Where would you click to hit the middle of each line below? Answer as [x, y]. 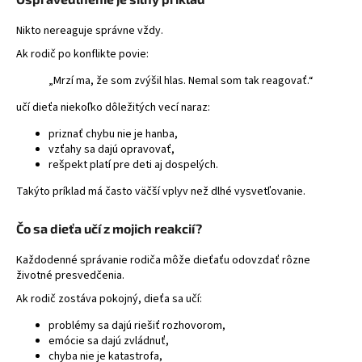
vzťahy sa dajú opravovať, [112, 149]
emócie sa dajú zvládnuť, [109, 341]
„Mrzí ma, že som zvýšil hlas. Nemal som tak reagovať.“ [181, 80]
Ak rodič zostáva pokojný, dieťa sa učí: [109, 299]
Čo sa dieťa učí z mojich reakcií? [109, 228]
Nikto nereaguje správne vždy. [90, 30]
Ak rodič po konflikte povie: [82, 54]
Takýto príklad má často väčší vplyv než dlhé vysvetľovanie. [161, 191]
